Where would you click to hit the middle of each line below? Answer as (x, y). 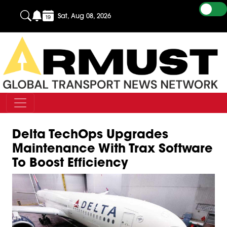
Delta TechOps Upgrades (90, 134)
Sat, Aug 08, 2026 (84, 16)
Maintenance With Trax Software (112, 148)
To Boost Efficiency (70, 162)
